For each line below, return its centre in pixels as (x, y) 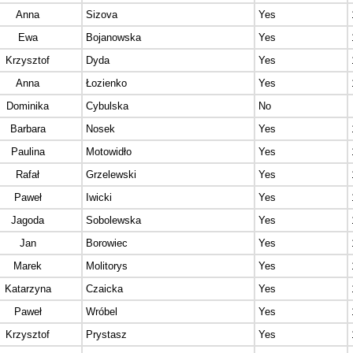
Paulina (28, 152)
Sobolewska (113, 221)
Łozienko (106, 84)
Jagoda (28, 221)
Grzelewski (111, 175)
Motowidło (109, 152)
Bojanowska (113, 38)
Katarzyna (28, 289)
